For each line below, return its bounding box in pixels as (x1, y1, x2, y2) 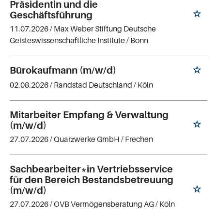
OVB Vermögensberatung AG (54, 199, 154, 209)
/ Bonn (126, 35, 148, 46)
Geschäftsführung (10, 9, 93, 21)
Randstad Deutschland (54, 80, 132, 90)
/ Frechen (121, 134, 153, 144)
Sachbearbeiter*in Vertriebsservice (10, 163, 173, 175)
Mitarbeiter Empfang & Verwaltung (10, 109, 169, 121)
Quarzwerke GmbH (54, 134, 120, 144)
